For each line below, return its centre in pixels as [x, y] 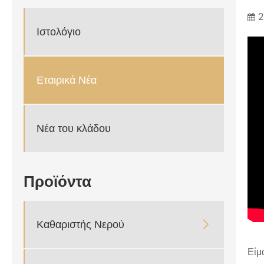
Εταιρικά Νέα [67, 80]
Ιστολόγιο [59, 32]
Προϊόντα [57, 183]
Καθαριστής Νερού [80, 225]
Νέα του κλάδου [74, 128]
